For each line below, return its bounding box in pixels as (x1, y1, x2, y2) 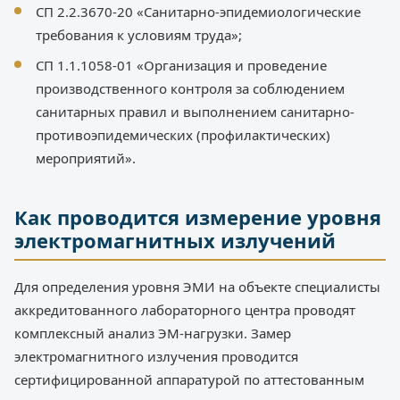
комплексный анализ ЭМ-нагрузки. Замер (14, 324, 291, 343)
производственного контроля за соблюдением (36, 79, 345, 98)
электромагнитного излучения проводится (14, 347, 298, 366)
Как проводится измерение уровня (14, 204, 381, 231)
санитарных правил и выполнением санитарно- (36, 103, 354, 121)
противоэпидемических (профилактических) (36, 126, 330, 145)
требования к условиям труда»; (36, 26, 242, 45)
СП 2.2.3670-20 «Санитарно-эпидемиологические (36, 3, 361, 21)
